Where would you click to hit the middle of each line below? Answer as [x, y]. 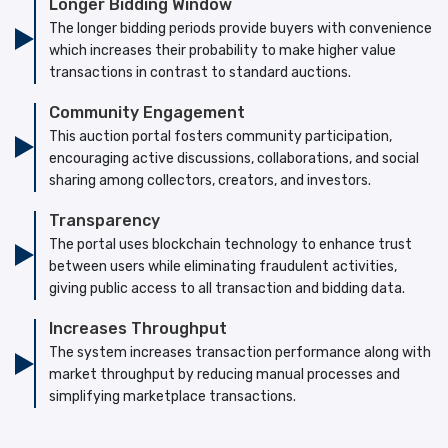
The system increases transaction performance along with [239, 353]
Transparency [104, 220]
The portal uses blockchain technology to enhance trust [230, 244]
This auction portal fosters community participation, [220, 136]
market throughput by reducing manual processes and [224, 375]
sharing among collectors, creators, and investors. [209, 180]
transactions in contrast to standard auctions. [199, 72]
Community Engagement [146, 112]
